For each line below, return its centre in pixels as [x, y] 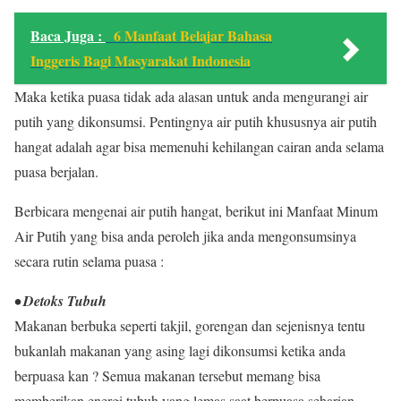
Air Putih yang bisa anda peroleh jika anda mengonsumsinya [185, 236]
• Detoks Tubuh [60, 301]
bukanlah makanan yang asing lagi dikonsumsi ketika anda [180, 350]
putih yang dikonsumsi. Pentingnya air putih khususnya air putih [196, 121]
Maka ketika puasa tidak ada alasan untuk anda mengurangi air [191, 96]
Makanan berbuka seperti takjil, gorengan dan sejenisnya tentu [190, 325]
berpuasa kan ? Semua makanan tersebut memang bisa [167, 375]
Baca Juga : [68, 35]
